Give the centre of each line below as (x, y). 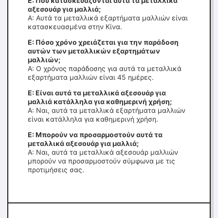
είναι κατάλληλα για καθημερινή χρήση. (93, 119)
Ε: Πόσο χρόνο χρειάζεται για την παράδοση (103, 42)
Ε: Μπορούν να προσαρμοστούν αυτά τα (95, 135)
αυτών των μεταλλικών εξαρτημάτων (94, 51)
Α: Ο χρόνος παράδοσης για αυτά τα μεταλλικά (105, 68)
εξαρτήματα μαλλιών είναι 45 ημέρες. (91, 77)
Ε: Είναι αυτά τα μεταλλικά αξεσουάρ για (97, 93)
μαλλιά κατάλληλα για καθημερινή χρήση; (100, 101)
